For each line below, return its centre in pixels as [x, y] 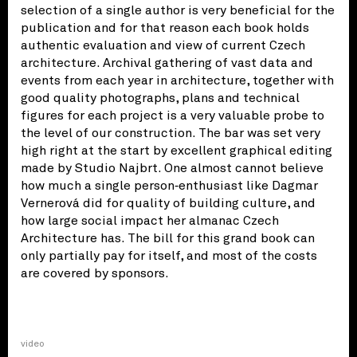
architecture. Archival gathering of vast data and [167, 63]
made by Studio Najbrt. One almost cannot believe [172, 168]
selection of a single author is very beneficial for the [178, 10]
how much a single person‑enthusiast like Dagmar [169, 185]
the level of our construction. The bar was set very [171, 133]
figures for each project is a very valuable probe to [173, 115]
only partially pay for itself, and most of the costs [169, 255]
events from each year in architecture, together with [177, 80]
